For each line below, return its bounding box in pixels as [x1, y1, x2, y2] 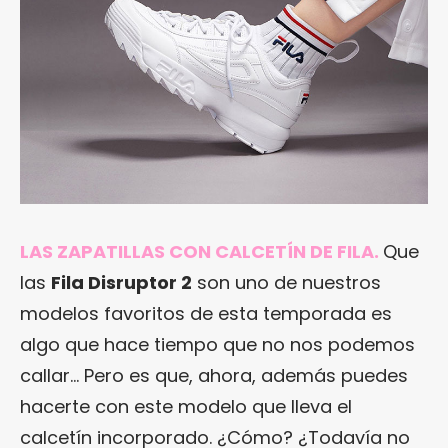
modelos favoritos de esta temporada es [20, 300, 392, 326]
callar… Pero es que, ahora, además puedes [20, 362, 408, 388]
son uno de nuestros [192, 269, 381, 295]
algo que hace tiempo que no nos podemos [20, 331, 415, 357]
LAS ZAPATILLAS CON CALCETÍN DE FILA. [20, 238, 379, 264]
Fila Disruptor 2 [51, 269, 192, 295]
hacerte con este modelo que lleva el [20, 393, 352, 419]
